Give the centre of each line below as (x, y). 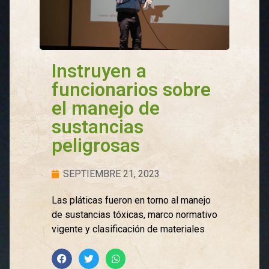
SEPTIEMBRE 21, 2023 (112, 174)
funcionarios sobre (131, 90)
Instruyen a (99, 71)
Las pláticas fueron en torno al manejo (131, 201)
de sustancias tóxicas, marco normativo (135, 215)
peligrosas (96, 146)
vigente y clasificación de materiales (128, 229)
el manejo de (106, 109)
